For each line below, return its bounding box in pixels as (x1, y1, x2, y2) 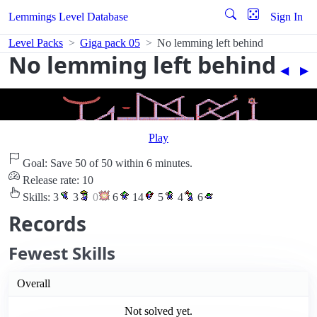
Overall (17, 277, 50, 290)
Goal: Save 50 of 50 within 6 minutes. (20, 157, 192, 170)
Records (8, 210, 86, 238)
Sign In (270, 11, 303, 23)
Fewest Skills (8, 241, 115, 265)
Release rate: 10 (20, 174, 93, 187)
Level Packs (8, 37, 63, 49)
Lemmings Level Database (8, 11, 128, 23)
